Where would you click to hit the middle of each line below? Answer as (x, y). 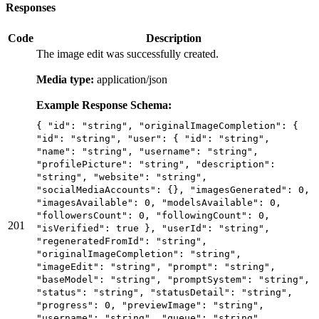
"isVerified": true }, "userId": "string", (153, 228)
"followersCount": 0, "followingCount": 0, (153, 215)
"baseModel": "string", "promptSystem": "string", (173, 279)
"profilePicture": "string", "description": (156, 164)
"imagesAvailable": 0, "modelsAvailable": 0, (159, 202)
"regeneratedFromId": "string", (122, 241)
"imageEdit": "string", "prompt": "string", (156, 266)
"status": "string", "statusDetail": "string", (164, 292)
